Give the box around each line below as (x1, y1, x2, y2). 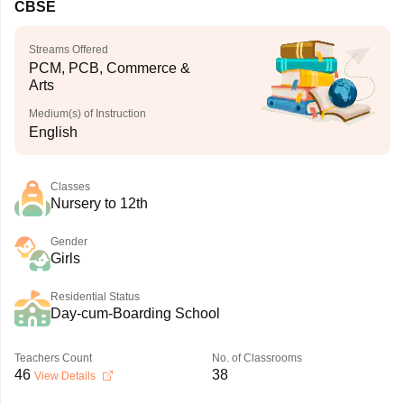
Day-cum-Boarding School (50, 306, 220, 321)
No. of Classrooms (211, 352, 302, 364)
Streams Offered (28, 43, 108, 56)
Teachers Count (14, 352, 92, 364)
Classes (50, 180, 90, 193)
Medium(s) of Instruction (28, 107, 146, 120)
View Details (33, 370, 98, 382)
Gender (50, 235, 87, 248)
